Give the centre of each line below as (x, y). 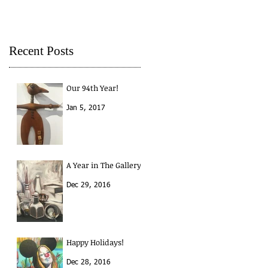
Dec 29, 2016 (89, 186)
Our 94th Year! (92, 88)
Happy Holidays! (95, 243)
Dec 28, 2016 (89, 263)
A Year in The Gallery (104, 165)
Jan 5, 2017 (86, 109)
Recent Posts (41, 51)
